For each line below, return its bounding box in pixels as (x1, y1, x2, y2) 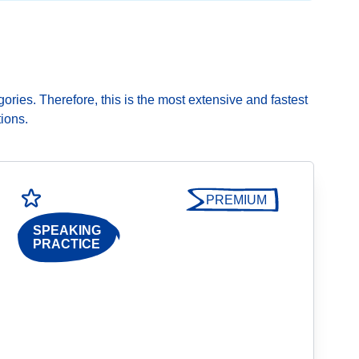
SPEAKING (33, 224, 101, 238)
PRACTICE (33, 237, 100, 252)
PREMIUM (206, 193, 267, 207)
